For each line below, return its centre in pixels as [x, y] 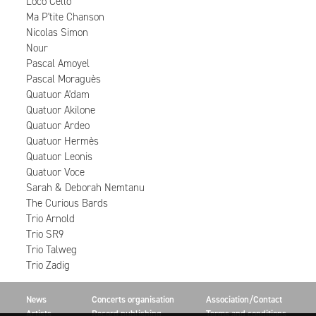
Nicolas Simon [57, 32]
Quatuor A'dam [58, 95]
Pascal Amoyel [58, 63]
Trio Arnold [50, 219]
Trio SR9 [45, 234]
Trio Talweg [51, 250]
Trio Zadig [48, 265]
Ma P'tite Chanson [65, 17]
